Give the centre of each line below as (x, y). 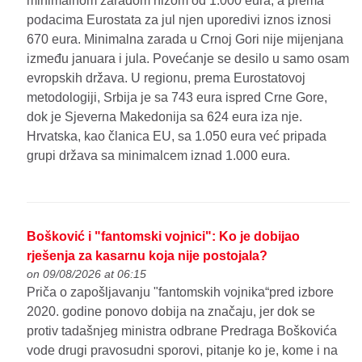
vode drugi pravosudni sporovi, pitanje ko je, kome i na (183, 351)
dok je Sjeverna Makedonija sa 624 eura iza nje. (165, 116)
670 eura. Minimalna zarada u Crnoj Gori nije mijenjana (185, 39)
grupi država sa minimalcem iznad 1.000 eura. (159, 155)
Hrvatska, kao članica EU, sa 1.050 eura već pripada (177, 136)
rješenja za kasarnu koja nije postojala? (147, 256)
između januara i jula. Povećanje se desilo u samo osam (188, 58)
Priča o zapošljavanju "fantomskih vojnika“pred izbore (181, 293)
